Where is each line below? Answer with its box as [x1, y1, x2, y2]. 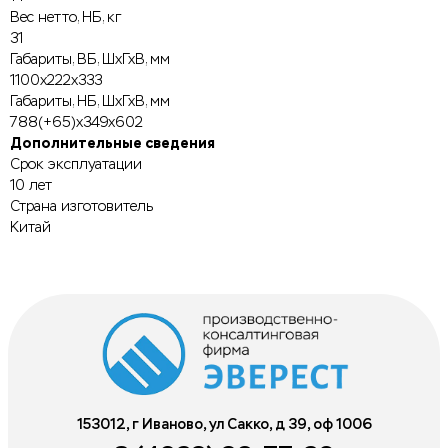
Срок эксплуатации [10, 155, 142, 173]
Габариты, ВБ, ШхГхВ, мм [10, 50, 170, 68]
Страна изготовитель [10, 197, 153, 215]
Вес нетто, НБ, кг [10, 8, 121, 26]
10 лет [10, 176, 52, 194]
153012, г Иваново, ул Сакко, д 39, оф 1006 [76, 415, 372, 433]
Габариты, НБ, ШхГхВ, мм [10, 92, 170, 110]
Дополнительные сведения [10, 133, 215, 152]
